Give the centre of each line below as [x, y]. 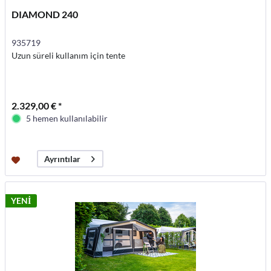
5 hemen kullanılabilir [67, 119]
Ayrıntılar [63, 159]
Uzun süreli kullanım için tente [69, 56]
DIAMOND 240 [45, 15]
